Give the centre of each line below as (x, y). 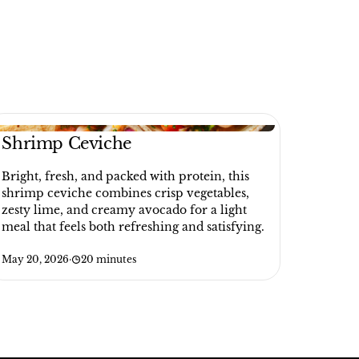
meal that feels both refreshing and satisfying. (133, 227)
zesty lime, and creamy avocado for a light (125, 210)
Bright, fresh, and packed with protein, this (126, 176)
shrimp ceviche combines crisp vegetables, (126, 193)
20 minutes (109, 259)
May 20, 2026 (36, 259)
